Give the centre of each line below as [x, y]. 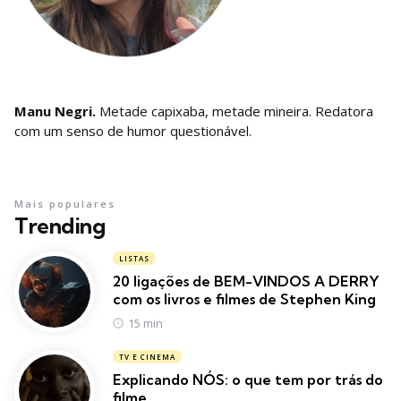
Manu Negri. [57, 111]
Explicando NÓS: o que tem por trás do [248, 380]
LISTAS [134, 259]
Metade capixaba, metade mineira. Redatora [236, 111]
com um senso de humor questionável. [133, 131]
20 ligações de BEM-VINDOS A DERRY [246, 282]
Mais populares [65, 204]
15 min [145, 324]
